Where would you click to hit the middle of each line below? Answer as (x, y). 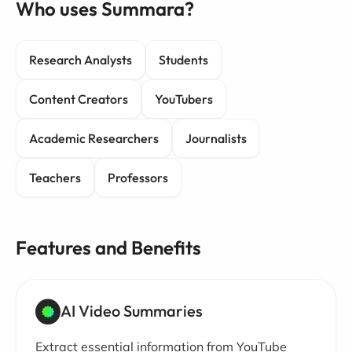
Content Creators (79, 99)
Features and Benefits (108, 247)
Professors (138, 178)
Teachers (55, 178)
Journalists (216, 138)
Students (183, 60)
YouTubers (184, 99)
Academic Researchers (94, 138)
